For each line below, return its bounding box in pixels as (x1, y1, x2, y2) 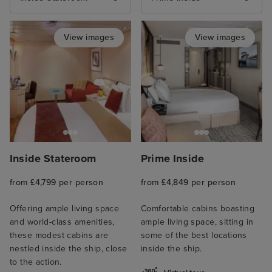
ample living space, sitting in (141, 216, 254, 227)
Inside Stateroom (10, 151, 96, 165)
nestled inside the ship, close (10, 243, 127, 254)
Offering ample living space (10, 203, 120, 214)
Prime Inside (141, 151, 205, 165)
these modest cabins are (10, 229, 109, 240)
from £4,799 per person (10, 177, 104, 188)
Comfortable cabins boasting (141, 203, 255, 214)
